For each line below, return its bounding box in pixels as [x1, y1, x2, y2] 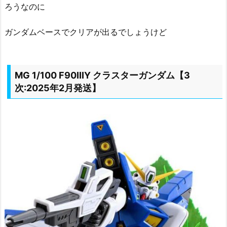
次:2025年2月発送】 [15, 83, 101, 94]
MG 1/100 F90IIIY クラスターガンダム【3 [15, 70, 190, 81]
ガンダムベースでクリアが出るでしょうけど [5, 27, 167, 37]
